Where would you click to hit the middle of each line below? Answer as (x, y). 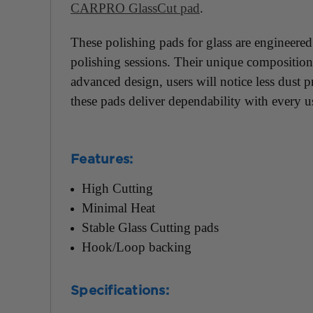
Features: (102, 160)
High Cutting (118, 189)
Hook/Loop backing (139, 247)
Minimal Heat (121, 208)
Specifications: (120, 291)
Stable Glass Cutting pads (151, 228)
